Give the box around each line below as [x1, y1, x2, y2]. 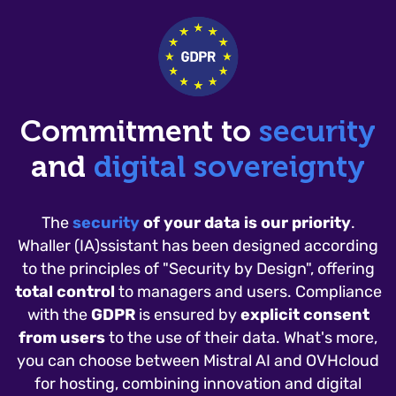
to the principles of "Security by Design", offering [21, 259, 375, 278]
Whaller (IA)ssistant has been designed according [18, 236, 378, 255]
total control [14, 282, 115, 301]
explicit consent [240, 305, 369, 324]
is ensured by [134, 305, 240, 324]
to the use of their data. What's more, [105, 328, 377, 347]
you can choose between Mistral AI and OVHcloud [17, 351, 379, 370]
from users [19, 328, 105, 347]
